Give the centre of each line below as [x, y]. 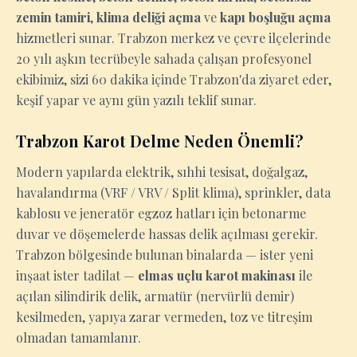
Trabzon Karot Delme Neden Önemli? [160, 141]
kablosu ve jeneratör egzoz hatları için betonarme [161, 213]
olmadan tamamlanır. [78, 337]
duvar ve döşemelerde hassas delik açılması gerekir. [167, 234]
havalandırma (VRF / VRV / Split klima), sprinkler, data [173, 192]
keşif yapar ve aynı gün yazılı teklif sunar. [136, 100]
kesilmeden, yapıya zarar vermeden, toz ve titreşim [164, 317]
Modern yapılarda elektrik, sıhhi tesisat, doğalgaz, [162, 172]
